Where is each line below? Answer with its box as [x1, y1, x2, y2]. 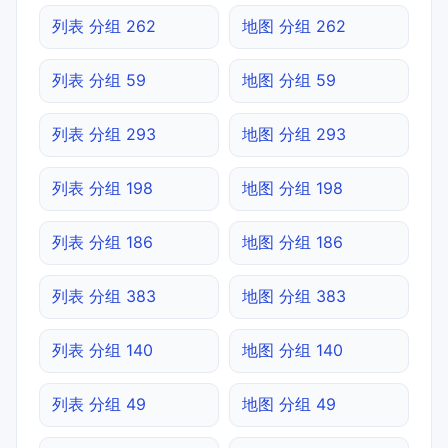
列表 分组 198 [52, 177, 153, 198]
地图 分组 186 [242, 231, 343, 252]
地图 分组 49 [242, 393, 336, 414]
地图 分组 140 [242, 339, 343, 360]
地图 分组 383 [242, 285, 346, 306]
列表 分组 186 [52, 231, 153, 252]
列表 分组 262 [52, 15, 156, 36]
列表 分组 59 [52, 69, 146, 90]
